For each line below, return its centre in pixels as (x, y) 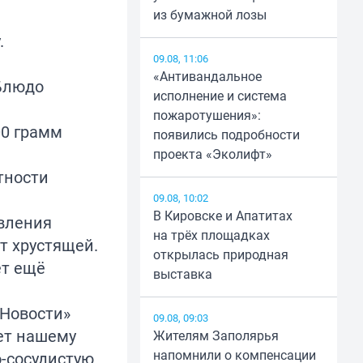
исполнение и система (220, 96)
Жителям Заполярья (216, 336)
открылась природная (220, 255)
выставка (182, 274)
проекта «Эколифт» (212, 154)
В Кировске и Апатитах (222, 216)
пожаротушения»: (207, 115)
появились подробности (226, 135)
